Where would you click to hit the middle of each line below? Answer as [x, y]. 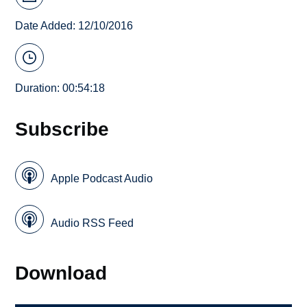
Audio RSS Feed [93, 223]
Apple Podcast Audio [102, 179]
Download [61, 272]
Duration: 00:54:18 [60, 88]
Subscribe [62, 129]
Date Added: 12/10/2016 [74, 25]
